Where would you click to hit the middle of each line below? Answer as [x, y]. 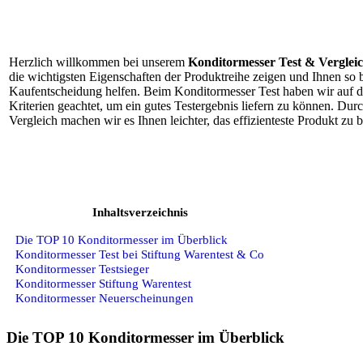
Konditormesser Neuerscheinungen [105, 297]
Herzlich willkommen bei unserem [98, 62]
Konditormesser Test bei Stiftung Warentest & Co [140, 254]
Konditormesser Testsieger [82, 268]
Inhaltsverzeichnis [140, 212]
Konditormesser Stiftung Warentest [103, 283]
